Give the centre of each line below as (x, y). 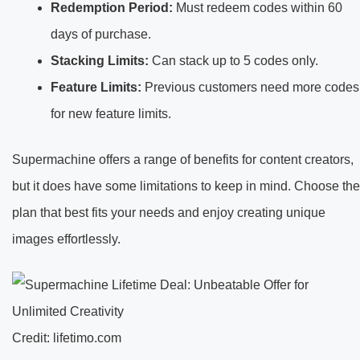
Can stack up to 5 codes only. (233, 60)
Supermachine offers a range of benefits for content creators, (183, 159)
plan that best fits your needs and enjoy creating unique (169, 212)
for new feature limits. (111, 113)
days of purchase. (101, 34)
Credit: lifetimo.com (67, 337)
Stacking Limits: (100, 60)
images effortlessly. (66, 239)
